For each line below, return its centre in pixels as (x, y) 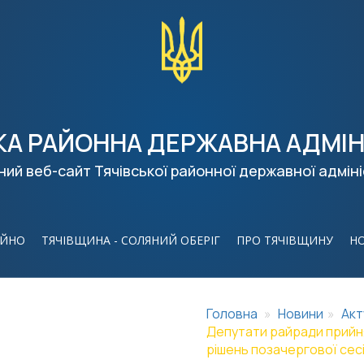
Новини (301, 314)
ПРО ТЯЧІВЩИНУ (285, 240)
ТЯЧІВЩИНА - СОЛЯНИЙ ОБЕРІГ (131, 240)
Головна (232, 314)
